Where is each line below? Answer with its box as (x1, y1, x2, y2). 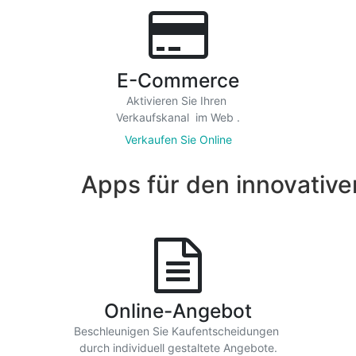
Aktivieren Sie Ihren (126, 94, 230, 107)
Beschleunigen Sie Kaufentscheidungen (74, 324, 282, 338)
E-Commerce (117, 68, 239, 92)
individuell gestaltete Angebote (112, 341, 274, 354)
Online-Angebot (104, 299, 252, 323)
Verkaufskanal (116, 110, 192, 124)
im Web (195, 110, 234, 124)
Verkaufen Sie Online (124, 133, 232, 146)
